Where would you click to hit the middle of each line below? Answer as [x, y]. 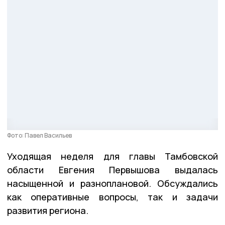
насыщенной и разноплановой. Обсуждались [113, 184]
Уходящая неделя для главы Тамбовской [113, 156]
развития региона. [48, 211]
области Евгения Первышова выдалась [113, 170]
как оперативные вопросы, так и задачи [113, 197]
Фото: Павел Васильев [39, 136]
